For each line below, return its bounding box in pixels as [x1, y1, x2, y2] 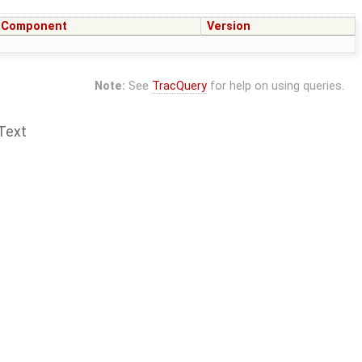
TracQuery [151, 79, 207, 94]
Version [207, 19, 251, 34]
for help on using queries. [206, 79, 344, 94]
